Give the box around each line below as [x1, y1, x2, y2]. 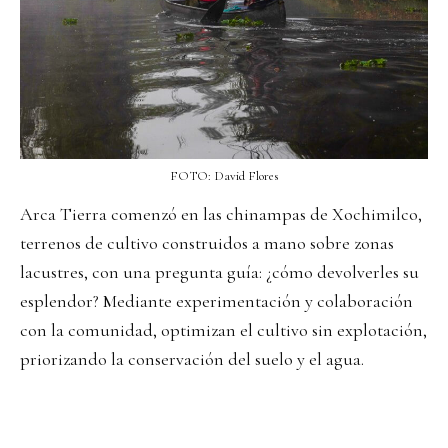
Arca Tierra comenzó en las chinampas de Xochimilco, [20, 202, 422, 225]
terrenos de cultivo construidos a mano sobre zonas [20, 231, 394, 254]
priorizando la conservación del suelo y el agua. [20, 347, 364, 370]
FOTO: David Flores [169, 167, 279, 184]
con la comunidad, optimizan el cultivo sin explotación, [20, 318, 427, 341]
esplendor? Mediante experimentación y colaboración [20, 289, 413, 312]
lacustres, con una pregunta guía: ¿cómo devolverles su [20, 260, 419, 283]
